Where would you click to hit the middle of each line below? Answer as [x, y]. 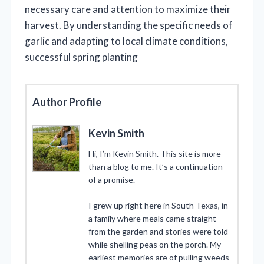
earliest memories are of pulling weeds [159, 258]
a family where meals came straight [152, 219]
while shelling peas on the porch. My [155, 245]
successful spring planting [81, 57]
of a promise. [112, 180]
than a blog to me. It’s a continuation [156, 167]
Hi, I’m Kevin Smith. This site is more [155, 154]
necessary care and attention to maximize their [128, 9]
